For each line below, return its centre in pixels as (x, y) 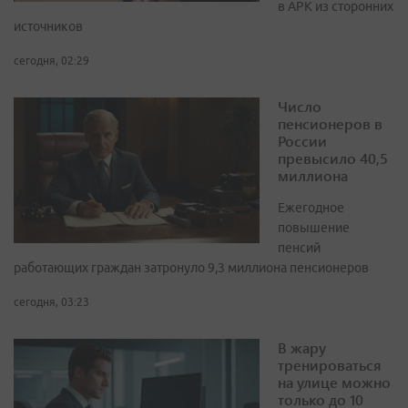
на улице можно (334, 382)
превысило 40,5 (333, 158)
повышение (314, 228)
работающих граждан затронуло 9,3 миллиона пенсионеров (191, 268)
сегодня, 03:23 (51, 302)
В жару (302, 348)
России (302, 141)
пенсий (299, 248)
